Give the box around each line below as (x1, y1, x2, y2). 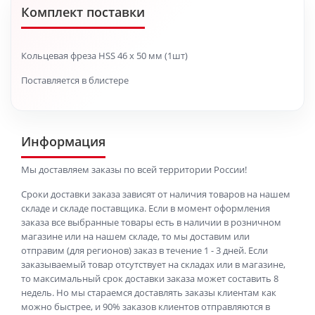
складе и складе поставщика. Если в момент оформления (21, 202, 270, 214)
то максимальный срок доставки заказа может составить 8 (21, 272, 278, 285)
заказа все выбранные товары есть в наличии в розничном (21, 216, 281, 229)
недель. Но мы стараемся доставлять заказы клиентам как (21, 286, 276, 299)
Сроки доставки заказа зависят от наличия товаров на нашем (21, 188, 290, 200)
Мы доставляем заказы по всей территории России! (21, 163, 247, 176)
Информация (21, 133, 105, 150)
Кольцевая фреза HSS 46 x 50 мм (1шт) (21, 49, 188, 62)
